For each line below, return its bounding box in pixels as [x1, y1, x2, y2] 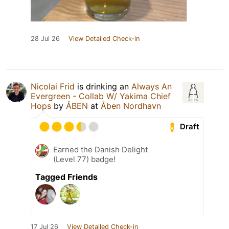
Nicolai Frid [31, 81, 75, 91]
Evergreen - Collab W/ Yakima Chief [31, 90, 171, 101]
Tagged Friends [35, 171, 98, 182]
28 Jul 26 [31, 34, 60, 42]
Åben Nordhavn [101, 100, 161, 111]
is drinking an [75, 81, 131, 91]
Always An [131, 81, 172, 91]
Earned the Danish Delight [53, 144, 148, 154]
